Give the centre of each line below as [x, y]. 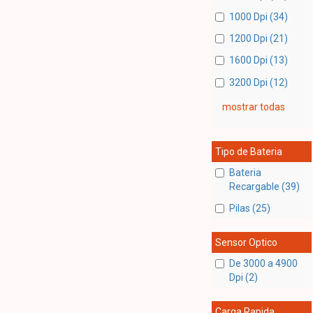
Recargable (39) [264, 186]
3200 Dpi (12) [258, 82]
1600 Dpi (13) [258, 60]
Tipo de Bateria [248, 151]
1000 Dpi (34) [258, 16]
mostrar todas [253, 107]
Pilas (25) [249, 209]
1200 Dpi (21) [258, 39]
